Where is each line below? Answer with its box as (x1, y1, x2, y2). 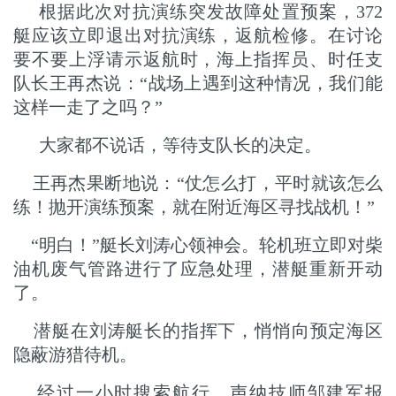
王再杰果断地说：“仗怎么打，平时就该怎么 (13, 173, 383, 193)
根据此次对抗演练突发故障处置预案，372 (39, 2, 383, 21)
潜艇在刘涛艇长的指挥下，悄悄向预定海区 (13, 321, 383, 340)
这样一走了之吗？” (13, 97, 163, 117)
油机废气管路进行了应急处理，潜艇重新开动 (13, 259, 383, 278)
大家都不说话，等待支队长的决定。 (39, 135, 322, 155)
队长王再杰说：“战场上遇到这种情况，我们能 (13, 73, 383, 93)
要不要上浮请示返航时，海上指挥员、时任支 (13, 49, 383, 69)
